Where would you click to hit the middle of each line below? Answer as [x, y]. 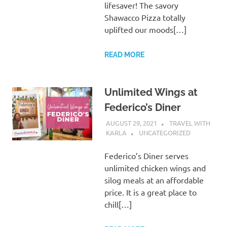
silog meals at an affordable [154, 180]
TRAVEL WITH [190, 123]
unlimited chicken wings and [155, 168]
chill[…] [118, 204]
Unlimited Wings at [151, 92]
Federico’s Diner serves [146, 156]
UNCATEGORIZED [164, 133]
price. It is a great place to [150, 192]
